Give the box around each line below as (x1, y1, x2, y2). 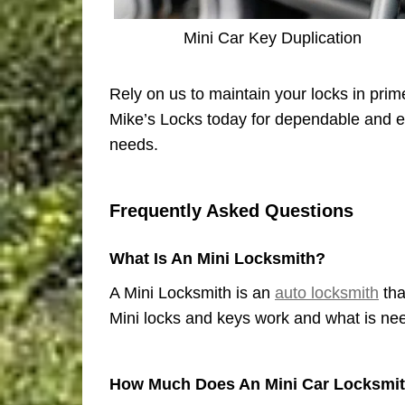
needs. (109, 135, 158, 154)
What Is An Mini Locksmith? (109, 248, 325, 268)
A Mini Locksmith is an (109, 283, 275, 302)
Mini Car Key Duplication (183, 28, 362, 47)
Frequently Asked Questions (109, 200, 353, 221)
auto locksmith (275, 283, 379, 302)
